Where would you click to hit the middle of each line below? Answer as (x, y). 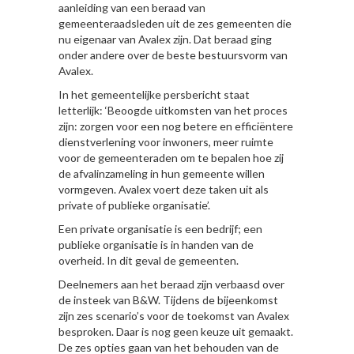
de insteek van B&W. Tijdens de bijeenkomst (168, 299)
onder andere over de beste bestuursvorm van (173, 55)
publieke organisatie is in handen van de (156, 244)
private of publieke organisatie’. (134, 205)
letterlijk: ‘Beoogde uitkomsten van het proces (173, 110)
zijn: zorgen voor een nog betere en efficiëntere (176, 126)
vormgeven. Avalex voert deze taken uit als (164, 189)
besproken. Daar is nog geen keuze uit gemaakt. (176, 331)
